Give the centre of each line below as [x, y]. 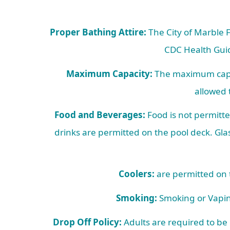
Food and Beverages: [100, 115]
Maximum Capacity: [110, 73]
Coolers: [136, 174]
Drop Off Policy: [88, 222]
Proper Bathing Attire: [99, 32]
